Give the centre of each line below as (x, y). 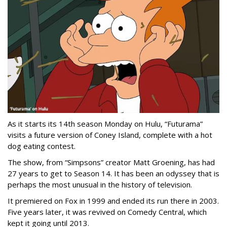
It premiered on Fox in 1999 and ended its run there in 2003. (113, 200)
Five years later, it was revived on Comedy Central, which (107, 212)
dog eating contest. (42, 146)
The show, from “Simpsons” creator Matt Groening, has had (111, 162)
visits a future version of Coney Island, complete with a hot (110, 135)
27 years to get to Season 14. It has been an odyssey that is (113, 173)
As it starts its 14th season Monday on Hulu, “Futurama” (105, 123)
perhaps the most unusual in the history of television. (100, 184)
